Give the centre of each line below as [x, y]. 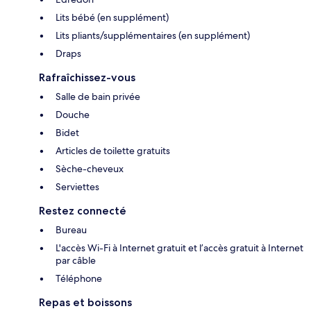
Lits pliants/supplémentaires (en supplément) [153, 36]
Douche [73, 115]
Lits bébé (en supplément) [112, 18]
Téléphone [79, 279]
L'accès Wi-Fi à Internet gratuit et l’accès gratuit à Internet [179, 248]
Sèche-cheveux [90, 169]
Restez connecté [83, 211]
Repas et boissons [85, 303]
